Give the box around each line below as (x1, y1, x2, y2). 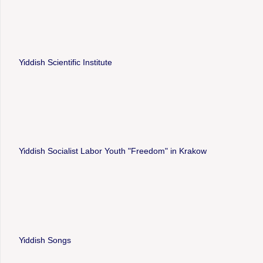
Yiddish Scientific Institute (18, 57, 112, 67)
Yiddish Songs (18, 235, 71, 245)
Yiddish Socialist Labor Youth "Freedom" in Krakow (18, 146, 207, 156)
